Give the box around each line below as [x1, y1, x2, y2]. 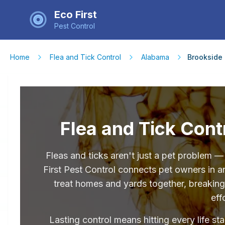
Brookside [187, 53, 222, 61]
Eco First [54, 8, 97, 21]
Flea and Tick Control [50, 53, 121, 61]
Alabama [141, 53, 169, 61]
